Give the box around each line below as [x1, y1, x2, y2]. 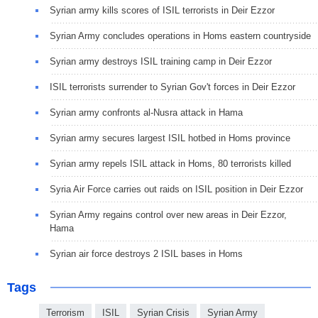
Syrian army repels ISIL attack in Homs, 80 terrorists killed [50, 158, 291, 170]
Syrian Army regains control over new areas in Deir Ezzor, [50, 209, 287, 221]
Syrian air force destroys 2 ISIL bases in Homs [50, 248, 243, 260]
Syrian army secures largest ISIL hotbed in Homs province [50, 133, 290, 144]
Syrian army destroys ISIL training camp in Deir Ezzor [50, 56, 272, 67]
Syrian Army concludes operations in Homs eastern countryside [50, 31, 311, 42]
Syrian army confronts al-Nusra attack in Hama [50, 107, 243, 119]
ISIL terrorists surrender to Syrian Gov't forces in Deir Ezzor [50, 82, 295, 93]
